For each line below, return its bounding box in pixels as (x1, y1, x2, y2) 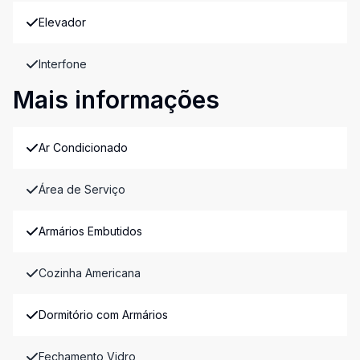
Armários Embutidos (39, 224, 142, 238)
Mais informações (13, 85, 219, 114)
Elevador (39, 15, 86, 29)
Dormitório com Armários (39, 308, 168, 321)
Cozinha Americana (39, 266, 141, 280)
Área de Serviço (39, 182, 125, 196)
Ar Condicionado (39, 141, 128, 154)
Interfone (39, 57, 87, 71)
